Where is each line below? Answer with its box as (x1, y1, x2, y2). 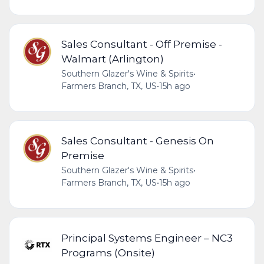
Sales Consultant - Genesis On (61, 134, 214, 147)
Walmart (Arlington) (61, 52, 164, 65)
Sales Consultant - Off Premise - (61, 38, 222, 51)
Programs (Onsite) (61, 246, 155, 259)
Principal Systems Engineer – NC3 (61, 231, 233, 244)
